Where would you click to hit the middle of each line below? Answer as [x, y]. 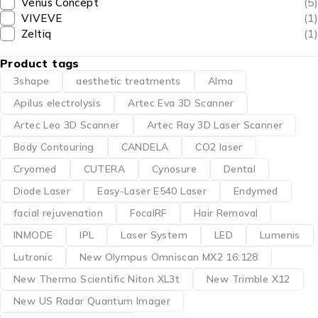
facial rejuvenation [59, 213]
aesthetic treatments [128, 81]
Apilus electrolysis [57, 103]
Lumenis [280, 235]
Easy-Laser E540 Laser [152, 191]
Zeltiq [37, 34]
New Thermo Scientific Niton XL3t [97, 279]
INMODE [33, 235]
